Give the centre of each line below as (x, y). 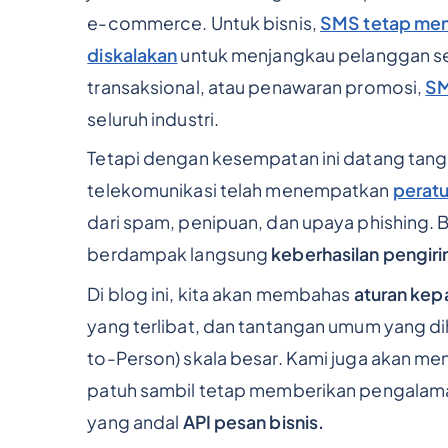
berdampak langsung (179, 254)
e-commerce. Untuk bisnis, (203, 22)
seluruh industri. (153, 118)
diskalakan (132, 54)
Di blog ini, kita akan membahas (220, 294)
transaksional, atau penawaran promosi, (256, 86)
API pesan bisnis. (253, 422)
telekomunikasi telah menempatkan (240, 190)
